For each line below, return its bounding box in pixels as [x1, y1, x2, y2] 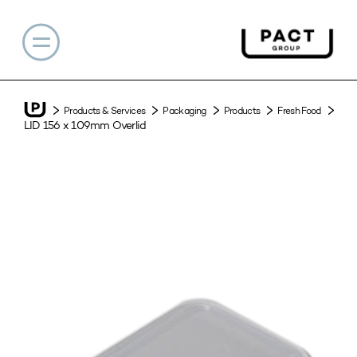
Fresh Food [277, 104, 321, 116]
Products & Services [64, 104, 146, 116]
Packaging [163, 104, 206, 116]
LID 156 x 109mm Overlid [24, 119, 147, 133]
